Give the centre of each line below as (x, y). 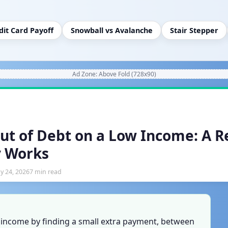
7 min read (46, 172)
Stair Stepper (194, 30)
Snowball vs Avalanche (112, 30)
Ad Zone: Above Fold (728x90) (114, 74)
